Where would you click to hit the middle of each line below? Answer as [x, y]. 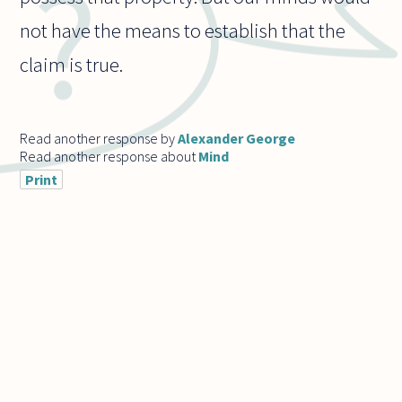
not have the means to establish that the [183, 31]
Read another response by [99, 138]
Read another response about [109, 156]
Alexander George [237, 138]
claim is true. [72, 65]
